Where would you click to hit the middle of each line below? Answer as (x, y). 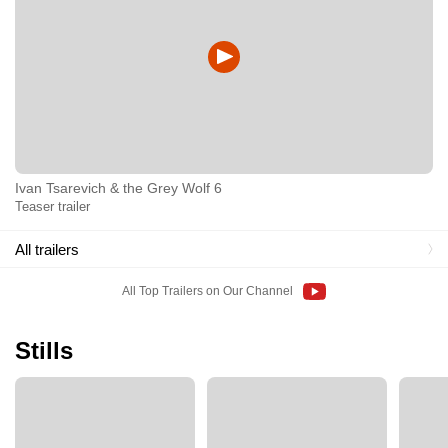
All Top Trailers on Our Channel (208, 291)
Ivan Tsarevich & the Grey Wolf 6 (118, 188)
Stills (44, 351)
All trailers (47, 249)
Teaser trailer (52, 207)
